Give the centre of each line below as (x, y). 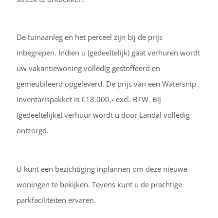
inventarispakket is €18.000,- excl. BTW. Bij (89, 100)
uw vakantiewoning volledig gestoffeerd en (88, 68)
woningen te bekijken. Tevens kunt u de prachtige (99, 185)
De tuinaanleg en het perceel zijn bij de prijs (89, 37)
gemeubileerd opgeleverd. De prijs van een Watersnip (106, 84)
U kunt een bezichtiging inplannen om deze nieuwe (102, 169)
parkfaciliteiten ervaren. (56, 200)
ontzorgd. (32, 131)
